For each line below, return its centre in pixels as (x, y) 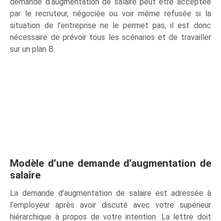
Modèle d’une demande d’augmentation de (110, 163)
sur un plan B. (33, 49)
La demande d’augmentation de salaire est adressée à (110, 193)
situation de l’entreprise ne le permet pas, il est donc (110, 25)
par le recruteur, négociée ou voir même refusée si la (110, 13)
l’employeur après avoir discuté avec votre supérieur (110, 205)
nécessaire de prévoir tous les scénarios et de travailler (110, 37)
